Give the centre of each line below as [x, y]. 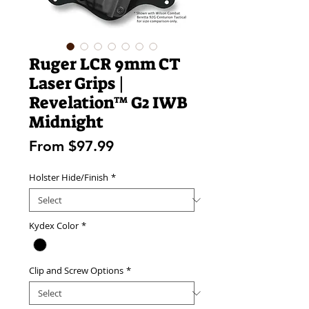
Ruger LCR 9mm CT [104, 64]
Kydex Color [54, 226]
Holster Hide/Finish [69, 178]
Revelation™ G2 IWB [108, 103]
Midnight [66, 122]
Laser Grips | [77, 84]
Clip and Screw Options [76, 271]
